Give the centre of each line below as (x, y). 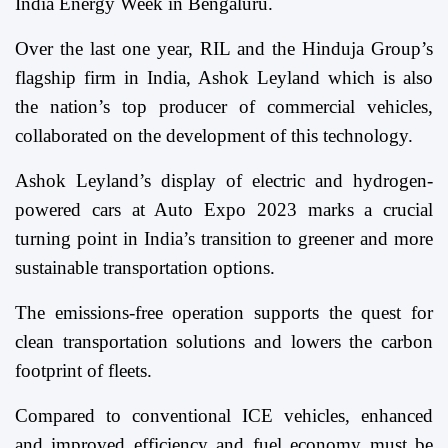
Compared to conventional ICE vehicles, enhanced (224, 416)
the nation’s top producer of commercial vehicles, (224, 107)
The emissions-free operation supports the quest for (224, 313)
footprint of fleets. (83, 371)
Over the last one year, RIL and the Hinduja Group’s (224, 49)
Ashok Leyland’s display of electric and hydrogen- (224, 181)
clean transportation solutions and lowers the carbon (224, 342)
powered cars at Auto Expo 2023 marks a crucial (224, 210)
